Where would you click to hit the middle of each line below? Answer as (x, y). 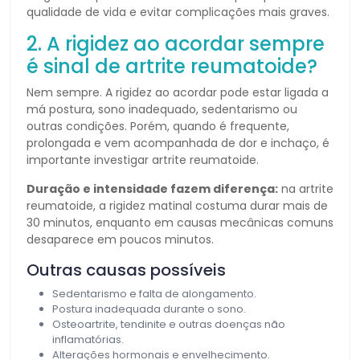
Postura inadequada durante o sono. (149, 309)
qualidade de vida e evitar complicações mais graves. (178, 12)
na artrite (306, 188)
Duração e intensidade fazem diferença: (152, 188)
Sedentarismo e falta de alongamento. (154, 293)
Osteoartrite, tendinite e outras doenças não (169, 324)
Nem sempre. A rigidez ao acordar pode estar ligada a (178, 92)
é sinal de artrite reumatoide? (172, 66)
